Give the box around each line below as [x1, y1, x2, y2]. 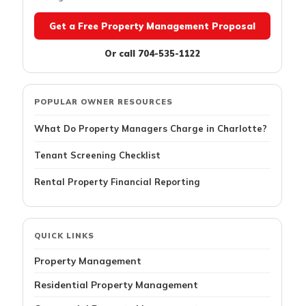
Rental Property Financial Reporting [34, 176, 200, 188]
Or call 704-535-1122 [104, 48, 201, 59]
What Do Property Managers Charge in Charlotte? [34, 123, 267, 135]
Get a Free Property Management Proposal [49, 20, 255, 32]
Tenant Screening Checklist [34, 150, 161, 161]
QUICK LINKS [34, 231, 94, 241]
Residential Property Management [34, 279, 198, 291]
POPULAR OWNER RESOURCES [34, 97, 173, 107]
